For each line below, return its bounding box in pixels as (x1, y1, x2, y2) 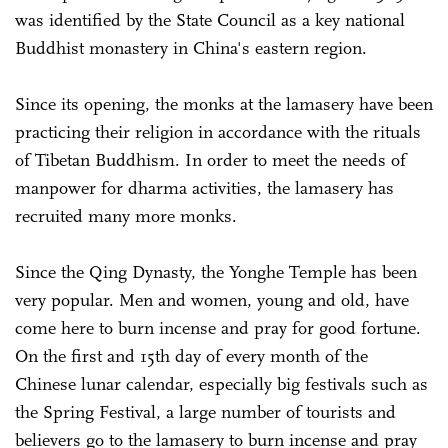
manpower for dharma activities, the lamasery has (15, 176, 394, 199)
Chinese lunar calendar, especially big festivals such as (15, 372, 428, 395)
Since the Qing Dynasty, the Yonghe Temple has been (15, 260, 417, 283)
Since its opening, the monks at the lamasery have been (15, 92, 433, 115)
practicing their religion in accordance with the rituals (15, 120, 421, 143)
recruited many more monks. (15, 204, 237, 227)
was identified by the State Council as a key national (15, 8, 405, 31)
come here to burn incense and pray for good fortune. (15, 316, 421, 339)
